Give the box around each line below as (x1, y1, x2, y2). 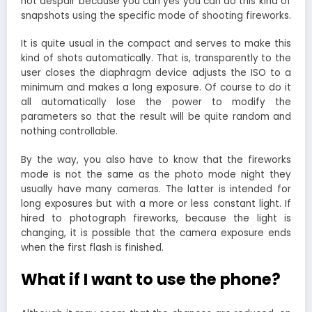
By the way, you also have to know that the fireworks (21, 153, 291, 166)
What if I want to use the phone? (21, 267, 281, 290)
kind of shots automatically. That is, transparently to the (21, 52, 291, 65)
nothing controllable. (21, 125, 118, 139)
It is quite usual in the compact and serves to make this (21, 37, 291, 51)
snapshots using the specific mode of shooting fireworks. (21, 9, 291, 23)
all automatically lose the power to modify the (21, 95, 291, 109)
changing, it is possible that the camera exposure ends (21, 226, 291, 240)
